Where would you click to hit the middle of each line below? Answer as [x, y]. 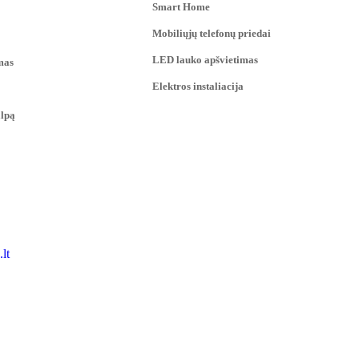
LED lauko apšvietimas [205, 59]
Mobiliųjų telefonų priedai [212, 33]
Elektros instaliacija [198, 86]
